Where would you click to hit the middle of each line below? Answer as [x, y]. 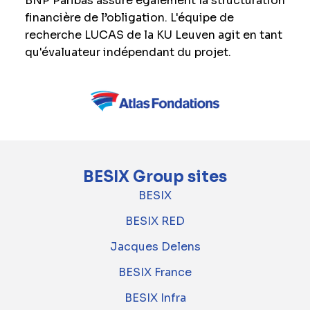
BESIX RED [155, 221]
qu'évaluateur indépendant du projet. [128, 52]
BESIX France [155, 273]
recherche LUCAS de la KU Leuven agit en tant [153, 35]
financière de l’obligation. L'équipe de [129, 18]
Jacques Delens [155, 247]
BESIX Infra [155, 298]
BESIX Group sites [155, 177]
